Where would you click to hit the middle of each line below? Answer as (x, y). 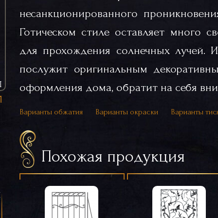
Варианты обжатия (51, 111)
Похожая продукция (113, 156)
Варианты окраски (127, 111)
